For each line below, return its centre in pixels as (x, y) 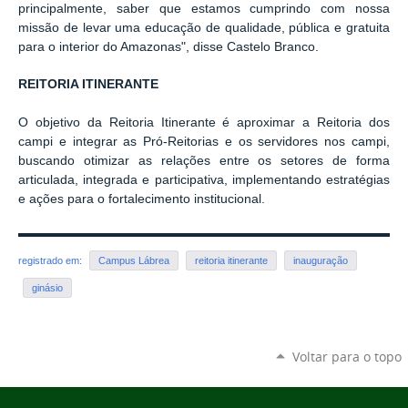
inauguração (321, 261)
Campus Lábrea (134, 261)
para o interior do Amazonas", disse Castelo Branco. (170, 46)
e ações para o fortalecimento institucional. (143, 199)
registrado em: (51, 261)
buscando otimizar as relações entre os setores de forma (204, 161)
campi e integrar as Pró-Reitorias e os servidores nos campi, (204, 142)
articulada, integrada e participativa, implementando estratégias (204, 180)
